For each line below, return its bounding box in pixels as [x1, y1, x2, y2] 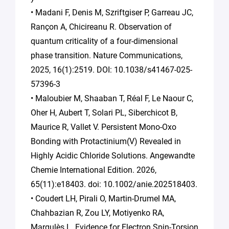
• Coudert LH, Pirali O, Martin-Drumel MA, [31, 193, 176, 203]
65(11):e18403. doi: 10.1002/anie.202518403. [31, 179, 197, 189]
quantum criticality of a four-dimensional [31, 36, 178, 46]
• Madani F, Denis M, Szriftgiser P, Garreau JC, [31, 7, 193, 17]
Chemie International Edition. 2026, [31, 165, 156, 175]
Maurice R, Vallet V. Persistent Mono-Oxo [31, 122, 176, 132]
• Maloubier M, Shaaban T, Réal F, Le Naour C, [31, 93, 193, 103]
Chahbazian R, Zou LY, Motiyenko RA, [31, 208, 164, 218]
